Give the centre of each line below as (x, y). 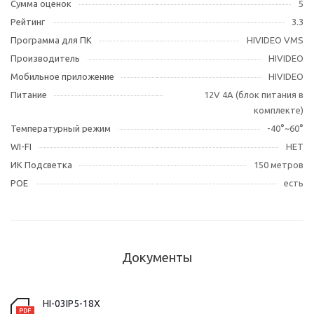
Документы (157, 258)
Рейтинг (28, 22)
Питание (29, 95)
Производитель (45, 58)
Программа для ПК (51, 40)
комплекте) (279, 110)
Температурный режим (61, 128)
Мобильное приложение (62, 76)
